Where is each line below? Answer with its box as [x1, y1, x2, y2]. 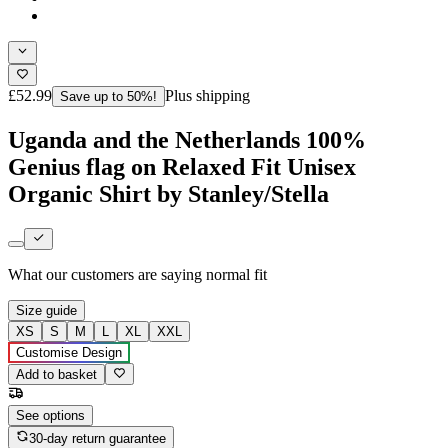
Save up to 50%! [60, 88, 157, 104]
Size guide [16, 303, 77, 319]
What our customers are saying [8, 266, 202, 284]
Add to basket [16, 367, 97, 383]
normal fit [206, 266, 267, 284]
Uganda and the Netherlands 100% [8, 126, 366, 153]
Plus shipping [165, 86, 250, 104]
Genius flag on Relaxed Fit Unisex [8, 153, 356, 180]
